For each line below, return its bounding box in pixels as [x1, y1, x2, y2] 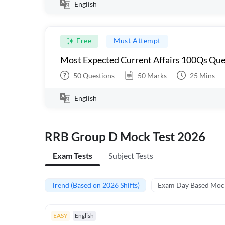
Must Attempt [114, 36, 161, 45]
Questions [81, 71, 115, 80]
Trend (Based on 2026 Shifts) [51, 181, 140, 189]
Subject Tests [108, 151, 153, 160]
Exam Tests [53, 151, 92, 160]
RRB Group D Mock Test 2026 [45, 129, 205, 144]
